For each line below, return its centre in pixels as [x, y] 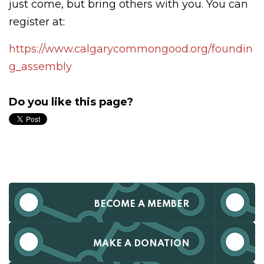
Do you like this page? [71, 102]
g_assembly [40, 67]
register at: [37, 22]
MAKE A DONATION [141, 244]
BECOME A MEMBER [141, 204]
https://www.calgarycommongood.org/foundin [131, 49]
